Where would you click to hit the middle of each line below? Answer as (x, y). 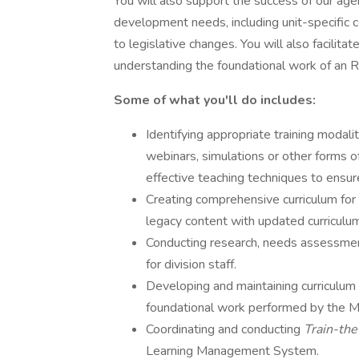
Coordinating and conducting (225, 329)
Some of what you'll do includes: (215, 100)
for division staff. (191, 264)
